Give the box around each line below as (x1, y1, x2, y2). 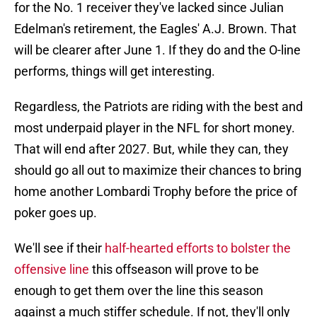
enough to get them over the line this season (14, 283, 263, 299)
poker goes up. (14, 205, 97, 221)
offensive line (14, 262, 89, 277)
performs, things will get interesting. (14, 64, 215, 79)
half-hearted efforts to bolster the (105, 241, 291, 256)
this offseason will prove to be (89, 262, 259, 277)
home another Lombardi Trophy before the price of (14, 184, 297, 200)
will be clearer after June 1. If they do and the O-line (14, 42, 301, 58)
